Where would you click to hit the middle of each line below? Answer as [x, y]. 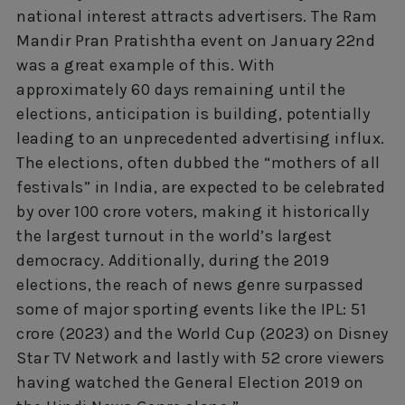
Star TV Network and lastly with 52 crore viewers [200, 358]
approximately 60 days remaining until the [181, 90]
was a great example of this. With [146, 66]
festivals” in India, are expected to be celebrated [201, 188]
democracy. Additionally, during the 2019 [173, 261]
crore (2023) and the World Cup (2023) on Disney [202, 334]
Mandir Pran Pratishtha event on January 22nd [196, 41]
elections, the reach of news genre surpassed [190, 285]
